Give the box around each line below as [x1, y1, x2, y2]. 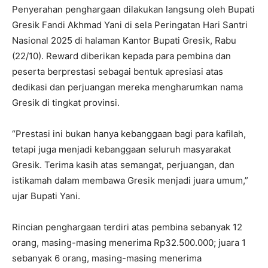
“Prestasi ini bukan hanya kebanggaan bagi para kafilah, [12, 128, 246, 140]
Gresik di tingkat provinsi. [12, 97, 120, 109]
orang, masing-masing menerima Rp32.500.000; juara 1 [12, 237, 246, 249]
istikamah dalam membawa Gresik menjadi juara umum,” [12, 175, 248, 187]
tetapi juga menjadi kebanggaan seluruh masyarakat [12, 144, 231, 156]
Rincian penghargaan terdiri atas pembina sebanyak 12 [12, 221, 242, 233]
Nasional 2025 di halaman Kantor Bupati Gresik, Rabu [12, 35, 236, 47]
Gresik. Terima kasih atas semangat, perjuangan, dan [12, 159, 234, 171]
